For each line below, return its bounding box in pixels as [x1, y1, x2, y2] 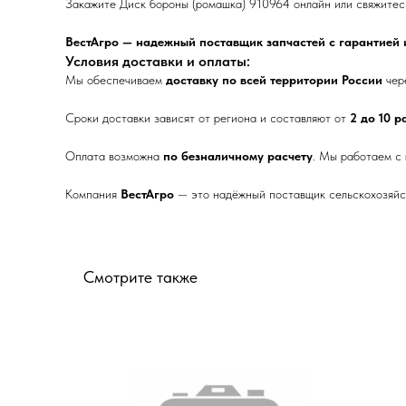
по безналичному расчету [163, 149, 313, 163]
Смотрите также [83, 267, 198, 286]
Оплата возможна [65, 149, 163, 163]
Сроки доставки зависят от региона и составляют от [65, 111, 350, 125]
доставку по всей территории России [166, 72, 382, 87]
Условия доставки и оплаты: [65, 53, 250, 70]
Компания [65, 187, 121, 201]
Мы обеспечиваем [65, 72, 166, 87]
